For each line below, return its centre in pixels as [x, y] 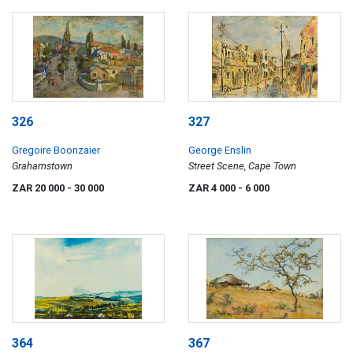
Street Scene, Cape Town [242, 165]
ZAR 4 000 [213, 188]
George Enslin [220, 150]
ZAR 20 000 [39, 188]
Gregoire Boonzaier [56, 150]
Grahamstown [42, 165]
